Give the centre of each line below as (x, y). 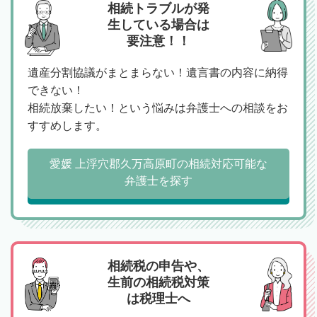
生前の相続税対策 (158, 282)
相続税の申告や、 (158, 266)
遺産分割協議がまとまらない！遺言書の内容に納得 (158, 72)
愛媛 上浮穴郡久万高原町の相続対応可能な (158, 163)
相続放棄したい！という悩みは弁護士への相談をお (158, 108)
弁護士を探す (158, 180)
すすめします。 (67, 125)
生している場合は (158, 24)
